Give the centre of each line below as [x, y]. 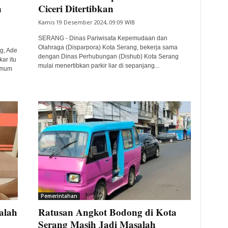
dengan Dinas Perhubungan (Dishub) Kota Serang [108, 56]
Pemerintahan [59, 196]
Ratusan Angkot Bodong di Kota [107, 212]
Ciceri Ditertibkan [76, 8]
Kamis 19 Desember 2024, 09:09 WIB [86, 22]
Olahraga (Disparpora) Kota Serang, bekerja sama [108, 47]
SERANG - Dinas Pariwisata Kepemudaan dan [103, 38]
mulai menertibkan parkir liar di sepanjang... [98, 66]
